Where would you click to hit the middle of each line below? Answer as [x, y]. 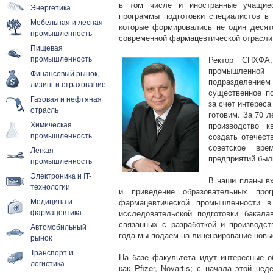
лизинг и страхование [68, 84]
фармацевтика [56, 212]
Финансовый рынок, [65, 73]
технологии [50, 186]
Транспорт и [52, 252]
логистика [48, 263]
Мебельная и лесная [67, 22]
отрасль [44, 109]
